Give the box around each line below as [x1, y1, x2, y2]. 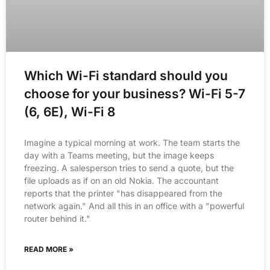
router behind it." [24, 213, 90, 224]
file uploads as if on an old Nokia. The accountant [24, 175, 219, 186]
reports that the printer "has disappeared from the [24, 188, 222, 199]
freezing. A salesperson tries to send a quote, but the [24, 163, 234, 174]
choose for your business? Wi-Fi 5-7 [24, 86, 245, 102]
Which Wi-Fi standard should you [24, 68, 228, 84]
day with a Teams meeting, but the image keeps [24, 150, 214, 161]
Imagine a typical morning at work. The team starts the [24, 137, 240, 148]
